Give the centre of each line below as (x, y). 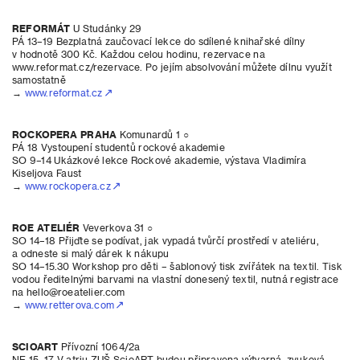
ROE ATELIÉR (46, 227)
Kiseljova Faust (47, 173)
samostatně (39, 80)
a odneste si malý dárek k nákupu (91, 253)
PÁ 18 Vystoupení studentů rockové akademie (119, 147)
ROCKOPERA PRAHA (65, 134)
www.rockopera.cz (67, 186)
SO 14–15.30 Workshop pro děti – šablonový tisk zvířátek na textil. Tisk (177, 266)
